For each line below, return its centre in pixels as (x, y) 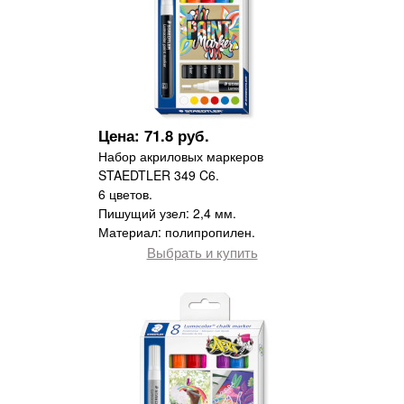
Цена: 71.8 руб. (154, 136)
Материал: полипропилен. (177, 232)
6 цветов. (125, 194)
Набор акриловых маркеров (181, 156)
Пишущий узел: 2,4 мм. (167, 213)
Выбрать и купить (202, 252)
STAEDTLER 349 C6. (159, 175)
